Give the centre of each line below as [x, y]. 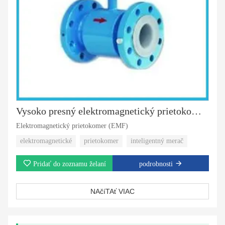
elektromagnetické [46, 141]
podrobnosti [156, 164]
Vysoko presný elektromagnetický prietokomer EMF [196, 111]
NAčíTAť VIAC [113, 191]
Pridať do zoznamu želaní [69, 164]
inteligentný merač [157, 141]
